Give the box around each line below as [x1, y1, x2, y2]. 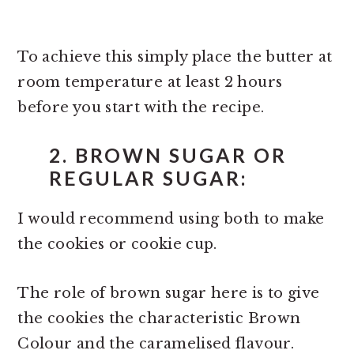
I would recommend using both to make [17, 209, 325, 228]
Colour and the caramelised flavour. [17, 334, 294, 352]
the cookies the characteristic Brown [17, 309, 301, 327]
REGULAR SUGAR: [49, 166, 249, 190]
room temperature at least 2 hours [17, 73, 283, 91]
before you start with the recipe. [17, 98, 265, 116]
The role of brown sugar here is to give [17, 284, 320, 302]
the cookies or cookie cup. [17, 235, 217, 253]
